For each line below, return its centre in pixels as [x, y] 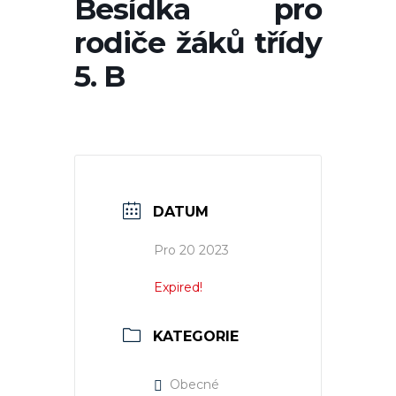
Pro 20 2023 [191, 250]
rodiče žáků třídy [198, 42]
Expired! [178, 287]
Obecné [194, 385]
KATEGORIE [196, 336]
